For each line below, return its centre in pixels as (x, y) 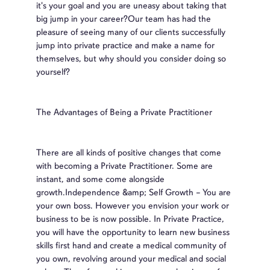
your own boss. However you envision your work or (133, 205)
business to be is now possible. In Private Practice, (130, 218)
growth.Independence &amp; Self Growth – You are (133, 192)
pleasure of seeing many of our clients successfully (131, 32)
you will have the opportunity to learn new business (133, 232)
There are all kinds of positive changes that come (129, 152)
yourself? (53, 71)
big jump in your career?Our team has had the (124, 18)
